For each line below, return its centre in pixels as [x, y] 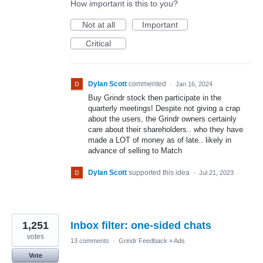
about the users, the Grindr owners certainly [162, 119]
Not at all [98, 25]
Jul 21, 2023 [216, 173]
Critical [98, 43]
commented [148, 84]
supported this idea [160, 173]
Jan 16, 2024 [194, 84]
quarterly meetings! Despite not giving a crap [164, 108]
